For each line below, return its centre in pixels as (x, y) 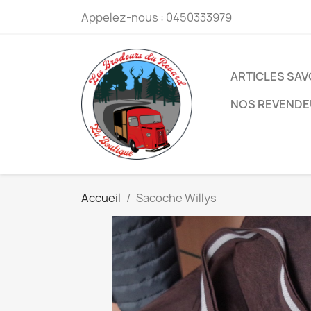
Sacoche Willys (176, 198)
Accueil (101, 198)
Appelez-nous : (124, 17)
